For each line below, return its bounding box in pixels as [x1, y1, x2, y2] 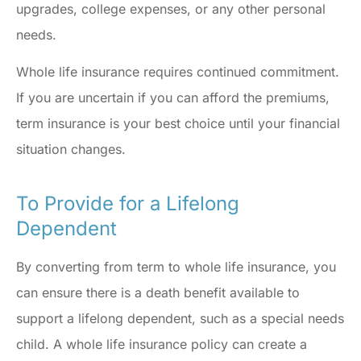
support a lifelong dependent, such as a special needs [16, 310, 344, 327]
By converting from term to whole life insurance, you [16, 259, 336, 276]
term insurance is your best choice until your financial [16, 115, 340, 132]
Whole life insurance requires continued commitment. [16, 64, 339, 81]
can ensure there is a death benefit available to [16, 284, 300, 301]
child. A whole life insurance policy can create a [16, 336, 307, 353]
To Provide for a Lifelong [16, 192, 239, 216]
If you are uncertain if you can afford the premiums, [16, 89, 330, 106]
